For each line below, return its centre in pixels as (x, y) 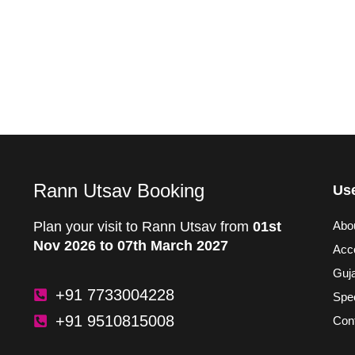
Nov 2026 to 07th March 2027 (131, 245)
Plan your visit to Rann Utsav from (143, 226)
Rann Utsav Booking (119, 190)
